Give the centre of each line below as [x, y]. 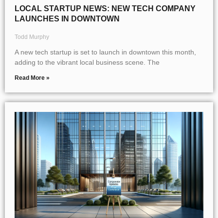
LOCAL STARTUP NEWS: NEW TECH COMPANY [105, 9]
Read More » [32, 78]
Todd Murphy [32, 37]
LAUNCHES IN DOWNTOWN [67, 19]
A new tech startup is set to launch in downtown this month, [105, 52]
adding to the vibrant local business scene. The [87, 63]
